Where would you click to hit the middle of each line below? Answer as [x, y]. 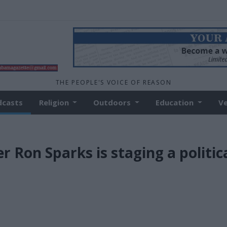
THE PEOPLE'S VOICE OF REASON [113, 82]
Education [176, 102]
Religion [55, 102]
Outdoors [113, 102]
